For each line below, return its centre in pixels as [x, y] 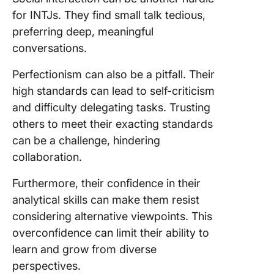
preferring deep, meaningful [83, 31]
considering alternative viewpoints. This [112, 216]
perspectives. [46, 266]
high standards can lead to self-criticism [113, 91]
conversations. [50, 48]
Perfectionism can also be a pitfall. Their [113, 74]
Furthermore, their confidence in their [106, 183]
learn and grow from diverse [84, 249]
